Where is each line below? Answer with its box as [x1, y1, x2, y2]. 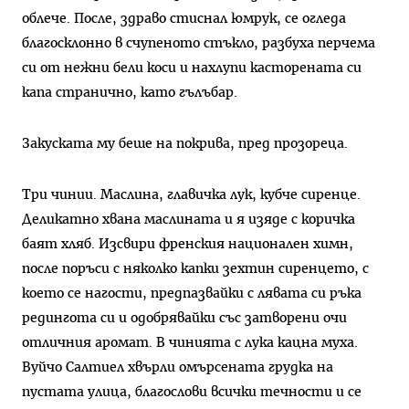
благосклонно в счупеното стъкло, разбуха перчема [22, 37, 375, 51]
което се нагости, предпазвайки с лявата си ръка [22, 286, 362, 300]
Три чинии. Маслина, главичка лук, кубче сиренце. [22, 187, 361, 202]
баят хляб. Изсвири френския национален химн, [22, 236, 353, 251]
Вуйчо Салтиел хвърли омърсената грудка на [22, 360, 333, 374]
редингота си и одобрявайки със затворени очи [22, 310, 347, 325]
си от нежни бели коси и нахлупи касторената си [22, 61, 362, 76]
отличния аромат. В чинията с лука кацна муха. [22, 335, 358, 350]
